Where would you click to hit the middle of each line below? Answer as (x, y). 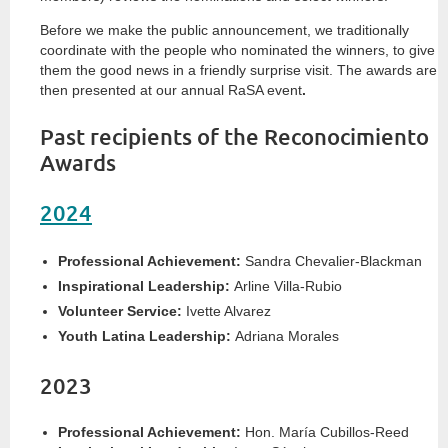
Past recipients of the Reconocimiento (234, 136)
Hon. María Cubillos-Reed (325, 432)
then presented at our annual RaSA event (171, 89)
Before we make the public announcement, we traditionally (224, 29)
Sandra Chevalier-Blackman (331, 261)
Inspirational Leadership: (144, 286)
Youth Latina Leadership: (144, 336)
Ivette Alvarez (226, 311)
